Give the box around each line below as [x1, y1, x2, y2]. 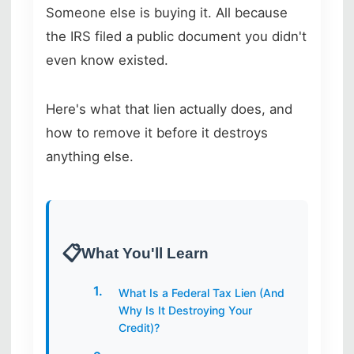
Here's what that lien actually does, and [46, 100, 292, 117]
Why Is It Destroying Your [119, 303, 252, 317]
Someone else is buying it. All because [46, 4, 288, 21]
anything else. [46, 148, 134, 164]
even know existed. [46, 51, 168, 68]
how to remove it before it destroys [46, 124, 268, 141]
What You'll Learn [81, 244, 209, 262]
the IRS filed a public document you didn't [46, 28, 307, 44]
